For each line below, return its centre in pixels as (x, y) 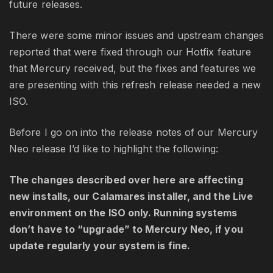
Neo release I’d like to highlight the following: (114, 149)
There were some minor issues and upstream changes (136, 36)
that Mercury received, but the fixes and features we (133, 69)
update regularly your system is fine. (100, 246)
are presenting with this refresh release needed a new (135, 85)
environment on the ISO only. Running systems (123, 213)
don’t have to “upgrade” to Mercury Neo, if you (126, 229)
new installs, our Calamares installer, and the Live (131, 197)
